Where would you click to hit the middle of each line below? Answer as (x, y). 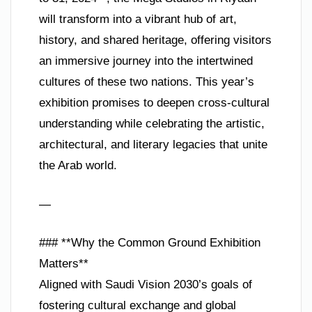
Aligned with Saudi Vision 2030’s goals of (146, 285)
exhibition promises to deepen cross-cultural (154, 103)
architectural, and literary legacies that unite (153, 145)
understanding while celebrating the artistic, (152, 124)
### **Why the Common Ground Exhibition (150, 243)
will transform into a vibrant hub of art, (138, 19)
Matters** (64, 264)
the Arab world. (78, 166)
